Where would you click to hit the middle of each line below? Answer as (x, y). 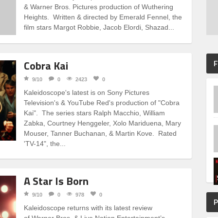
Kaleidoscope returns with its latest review (88, 208)
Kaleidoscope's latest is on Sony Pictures (87, 92)
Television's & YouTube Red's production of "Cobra (102, 102)
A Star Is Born (56, 181)
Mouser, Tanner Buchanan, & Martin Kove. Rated (100, 133)
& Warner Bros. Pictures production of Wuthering (99, 7)
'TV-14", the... (45, 143)
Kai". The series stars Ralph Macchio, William (95, 113)
